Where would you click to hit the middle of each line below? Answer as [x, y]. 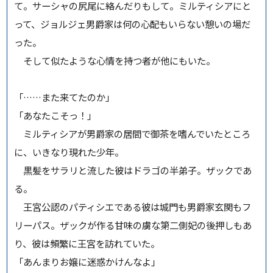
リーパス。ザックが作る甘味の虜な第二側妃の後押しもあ [133, 225]
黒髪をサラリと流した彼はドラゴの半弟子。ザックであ [133, 170]
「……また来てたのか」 [65, 97]
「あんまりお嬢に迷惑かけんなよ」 [87, 262]
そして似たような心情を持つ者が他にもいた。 [115, 61]
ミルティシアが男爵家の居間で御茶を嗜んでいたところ [133, 134]
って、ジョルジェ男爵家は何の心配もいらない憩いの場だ [133, 24]
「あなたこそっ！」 [55, 115]
